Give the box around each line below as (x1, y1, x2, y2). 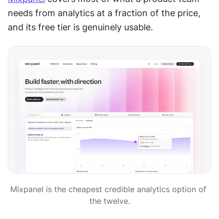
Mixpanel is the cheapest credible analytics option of (10, 184, 206, 194)
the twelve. (89, 196, 130, 206)
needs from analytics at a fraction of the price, (8, 8, 200, 18)
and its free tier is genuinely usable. (8, 22, 153, 32)
